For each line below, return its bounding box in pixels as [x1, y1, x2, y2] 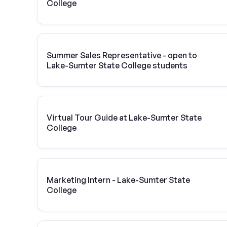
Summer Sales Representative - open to [47, 50, 197, 60]
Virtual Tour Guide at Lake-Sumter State [47, 112, 202, 123]
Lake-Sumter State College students [47, 60, 187, 70]
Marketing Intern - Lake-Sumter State [47, 174, 190, 185]
